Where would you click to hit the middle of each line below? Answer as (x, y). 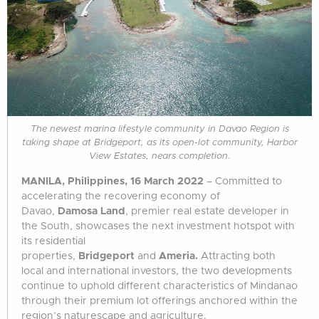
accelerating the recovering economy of (121, 197)
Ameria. (177, 256)
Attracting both (237, 256)
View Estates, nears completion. (159, 156)
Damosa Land (91, 211)
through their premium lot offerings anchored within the (159, 301)
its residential (53, 241)
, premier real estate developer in (207, 211)
